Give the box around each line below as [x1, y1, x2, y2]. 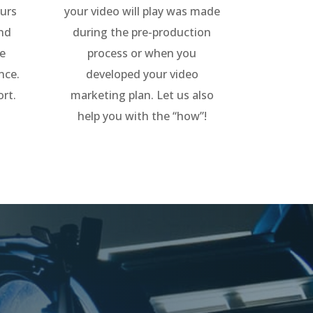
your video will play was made [64, 3, 220, 19]
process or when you [87, 45, 197, 61]
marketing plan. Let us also [70, 87, 214, 103]
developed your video [85, 66, 198, 82]
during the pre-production [73, 24, 212, 40]
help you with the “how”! [77, 108, 207, 124]
